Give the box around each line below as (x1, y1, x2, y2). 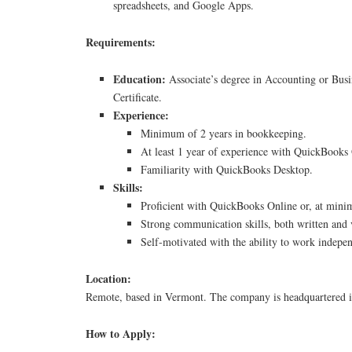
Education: (113, 71, 167, 88)
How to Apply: (86, 324, 156, 342)
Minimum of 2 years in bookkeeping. (141, 126, 307, 141)
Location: (86, 269, 132, 287)
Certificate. (113, 90, 163, 105)
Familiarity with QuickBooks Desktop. (141, 162, 313, 178)
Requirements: (86, 34, 156, 51)
